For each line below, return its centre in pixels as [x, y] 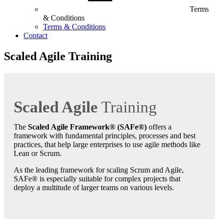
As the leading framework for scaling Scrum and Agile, [99, 170]
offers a [159, 127]
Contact [35, 35]
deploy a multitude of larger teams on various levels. [94, 188]
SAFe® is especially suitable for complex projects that [97, 179]
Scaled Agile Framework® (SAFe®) [87, 127]
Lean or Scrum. [38, 153]
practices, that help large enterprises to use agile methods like [107, 145]
